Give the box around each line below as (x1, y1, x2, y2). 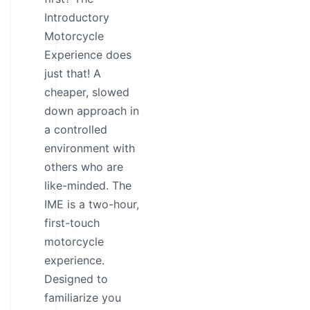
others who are (44, 160, 123, 174)
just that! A (44, 66, 101, 80)
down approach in (44, 104, 139, 118)
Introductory (44, 10, 109, 24)
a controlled (44, 122, 107, 136)
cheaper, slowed (44, 85, 129, 99)
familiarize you (44, 291, 121, 304)
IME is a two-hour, (44, 197, 139, 211)
